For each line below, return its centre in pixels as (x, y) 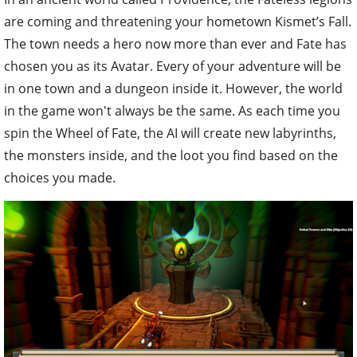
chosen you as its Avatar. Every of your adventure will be (173, 67)
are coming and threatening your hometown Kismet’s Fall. (178, 22)
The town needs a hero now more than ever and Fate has (175, 44)
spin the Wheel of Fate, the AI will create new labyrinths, (170, 133)
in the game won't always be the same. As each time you (172, 111)
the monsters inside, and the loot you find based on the (171, 156)
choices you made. (60, 178)
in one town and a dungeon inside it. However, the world (173, 89)
